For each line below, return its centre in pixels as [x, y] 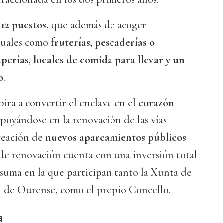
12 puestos [24, 25]
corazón [155, 103]
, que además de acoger [96, 25]
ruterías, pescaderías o [105, 43]
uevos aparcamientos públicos [119, 138]
